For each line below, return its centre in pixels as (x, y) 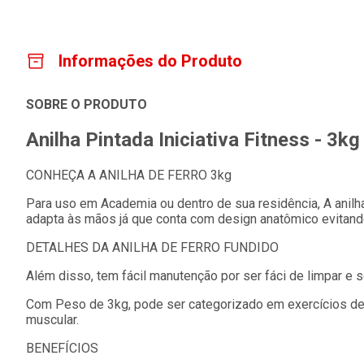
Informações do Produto (150, 61)
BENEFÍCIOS (62, 348)
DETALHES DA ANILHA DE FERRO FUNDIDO (152, 247)
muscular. (52, 319)
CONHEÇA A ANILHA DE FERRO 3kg (129, 175)
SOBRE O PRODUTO (87, 104)
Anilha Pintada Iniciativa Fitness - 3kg (193, 139)
